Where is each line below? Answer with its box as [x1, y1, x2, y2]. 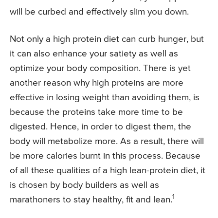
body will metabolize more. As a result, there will [10, 137, 204, 146]
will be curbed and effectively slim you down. [10, 7, 189, 17]
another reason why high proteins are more [10, 78, 183, 88]
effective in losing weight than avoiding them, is [10, 93, 200, 103]
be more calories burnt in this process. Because [10, 151, 200, 161]
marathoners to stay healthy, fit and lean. [10, 195, 172, 205]
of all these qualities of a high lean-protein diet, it [10, 166, 205, 176]
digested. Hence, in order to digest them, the [10, 122, 191, 132]
